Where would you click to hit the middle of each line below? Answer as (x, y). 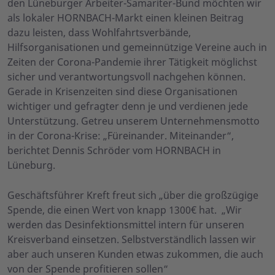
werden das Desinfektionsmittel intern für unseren (126, 225)
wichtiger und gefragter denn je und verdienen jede (128, 107)
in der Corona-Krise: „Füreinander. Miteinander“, (121, 136)
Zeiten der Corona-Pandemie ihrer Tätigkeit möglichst (132, 62)
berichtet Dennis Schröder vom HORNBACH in (114, 151)
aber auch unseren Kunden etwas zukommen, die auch (135, 254)
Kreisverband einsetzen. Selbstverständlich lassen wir (132, 240)
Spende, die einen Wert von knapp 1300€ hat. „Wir (125, 210)
